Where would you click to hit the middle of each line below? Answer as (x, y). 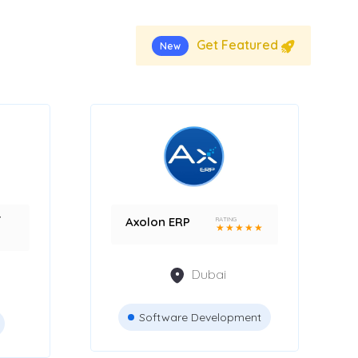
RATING (226, 219)
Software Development (200, 318)
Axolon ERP (157, 221)
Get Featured (239, 45)
